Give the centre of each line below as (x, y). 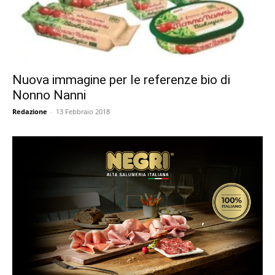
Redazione (30, 112)
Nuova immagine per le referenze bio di (121, 80)
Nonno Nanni (49, 95)
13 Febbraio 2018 (83, 112)
